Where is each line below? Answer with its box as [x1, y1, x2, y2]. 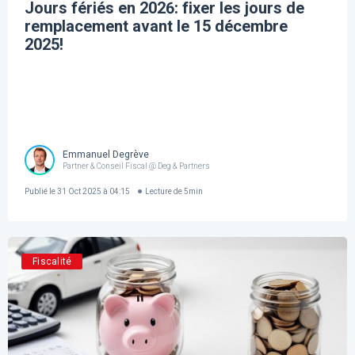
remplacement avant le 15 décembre [25, 17, 288, 36]
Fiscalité [32, 256, 72, 268]
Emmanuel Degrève [63, 148, 150, 160]
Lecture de [145, 186, 183, 196]
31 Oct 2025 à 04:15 [55, 186, 131, 196]
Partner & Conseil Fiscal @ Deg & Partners [63, 161, 211, 170]
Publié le [25, 186, 56, 196]
